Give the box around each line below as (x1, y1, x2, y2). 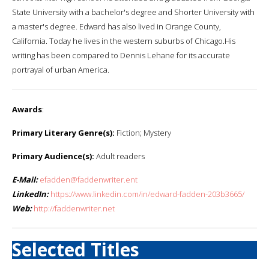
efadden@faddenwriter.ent (40, 174, 138, 185)
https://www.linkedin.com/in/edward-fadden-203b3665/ (50, 188, 244, 199)
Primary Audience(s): (12, 150, 94, 162)
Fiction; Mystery (115, 127, 171, 138)
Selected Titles (12, 237, 139, 262)
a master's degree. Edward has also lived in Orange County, (12, 20, 221, 32)
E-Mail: (12, 174, 38, 185)
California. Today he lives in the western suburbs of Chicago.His (12, 35, 235, 46)
